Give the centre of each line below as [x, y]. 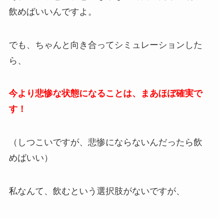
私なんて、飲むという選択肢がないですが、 [97, 191]
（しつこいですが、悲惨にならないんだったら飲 [105, 142]
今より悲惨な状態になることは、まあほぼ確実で [105, 94]
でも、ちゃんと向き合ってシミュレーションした [105, 45]
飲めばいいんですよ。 [53, 11]
